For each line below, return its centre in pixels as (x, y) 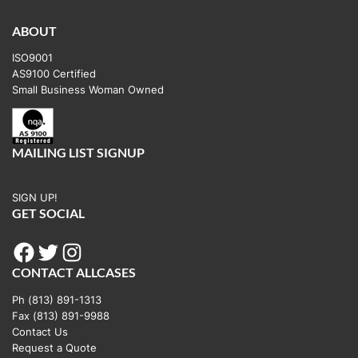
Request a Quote (54, 347)
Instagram (67, 251)
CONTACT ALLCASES (74, 272)
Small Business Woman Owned (88, 90)
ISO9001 (32, 58)
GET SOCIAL (48, 213)
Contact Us (40, 331)
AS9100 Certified (54, 74)
